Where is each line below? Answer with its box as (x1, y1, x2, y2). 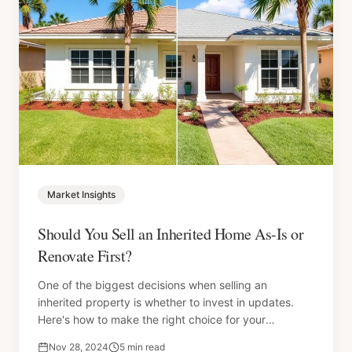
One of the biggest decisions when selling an (38, 278, 267, 291)
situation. (38, 330, 84, 343)
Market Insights (47, 189, 115, 200)
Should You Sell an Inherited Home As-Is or (38, 223, 303, 244)
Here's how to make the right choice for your (38, 313, 266, 326)
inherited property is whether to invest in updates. (38, 295, 294, 309)
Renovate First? (38, 245, 132, 266)
